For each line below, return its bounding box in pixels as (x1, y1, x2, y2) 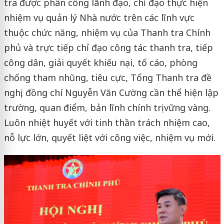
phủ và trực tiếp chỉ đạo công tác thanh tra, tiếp (3, 41, 213, 53)
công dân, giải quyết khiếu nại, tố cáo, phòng (3, 56, 197, 68)
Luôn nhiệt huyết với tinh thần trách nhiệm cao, (3, 116, 210, 128)
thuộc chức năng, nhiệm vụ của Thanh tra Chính (3, 26, 210, 38)
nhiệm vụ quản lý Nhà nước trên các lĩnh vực (3, 11, 194, 23)
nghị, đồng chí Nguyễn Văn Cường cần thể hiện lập (3, 86, 218, 98)
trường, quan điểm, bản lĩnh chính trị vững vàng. (3, 101, 210, 113)
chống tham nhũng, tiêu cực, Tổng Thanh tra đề (3, 71, 211, 83)
